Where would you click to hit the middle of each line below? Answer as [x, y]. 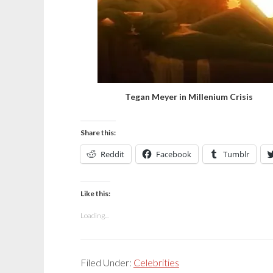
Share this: [98, 133]
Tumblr [236, 154]
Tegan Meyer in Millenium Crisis [189, 97]
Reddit [112, 154]
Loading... [94, 215]
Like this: [95, 193]
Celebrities [156, 262]
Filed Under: [107, 262]
